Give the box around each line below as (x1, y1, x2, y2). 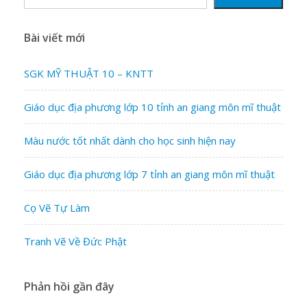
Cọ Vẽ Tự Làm (24, 200, 90, 214)
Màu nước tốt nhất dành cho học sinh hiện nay (24, 133, 236, 147)
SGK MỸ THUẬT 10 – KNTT (24, 66, 153, 80)
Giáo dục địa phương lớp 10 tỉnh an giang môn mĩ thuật (24, 99, 281, 114)
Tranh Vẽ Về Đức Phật (24, 234, 127, 248)
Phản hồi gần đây (24, 278, 114, 294)
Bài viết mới (24, 29, 85, 45)
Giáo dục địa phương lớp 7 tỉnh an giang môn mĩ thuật (24, 167, 275, 181)
